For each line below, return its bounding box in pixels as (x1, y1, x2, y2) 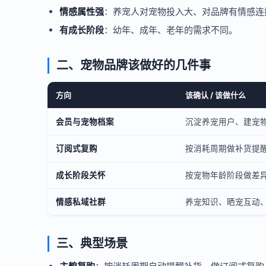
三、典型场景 (56, 236, 128, 251)
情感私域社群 (56, 197, 106, 207)
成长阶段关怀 (56, 170, 106, 180)
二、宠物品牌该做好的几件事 (56, 58, 211, 72)
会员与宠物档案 (56, 117, 114, 126)
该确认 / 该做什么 (185, 90, 246, 100)
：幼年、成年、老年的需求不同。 (104, 24, 237, 36)
